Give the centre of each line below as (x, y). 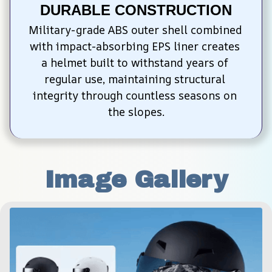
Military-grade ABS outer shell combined (135, 30)
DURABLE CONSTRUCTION (136, 10)
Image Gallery (136, 180)
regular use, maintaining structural (134, 79)
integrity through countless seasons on (134, 96)
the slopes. (136, 112)
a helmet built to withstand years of (134, 63)
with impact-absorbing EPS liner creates (134, 46)
